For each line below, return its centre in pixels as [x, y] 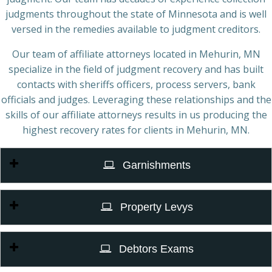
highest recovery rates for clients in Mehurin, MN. [136, 130]
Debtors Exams [155, 249]
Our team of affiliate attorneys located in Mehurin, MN [136, 54]
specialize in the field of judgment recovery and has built [136, 69]
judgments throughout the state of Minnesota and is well [136, 14]
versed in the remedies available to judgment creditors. [136, 29]
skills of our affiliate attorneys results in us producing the [136, 115]
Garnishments [155, 165]
